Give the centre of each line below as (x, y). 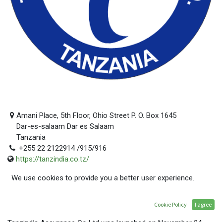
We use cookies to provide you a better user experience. (103, 178)
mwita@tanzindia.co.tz (56, 170)
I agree (203, 204)
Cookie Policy (170, 204)
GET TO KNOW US (52, 207)
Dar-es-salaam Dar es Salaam (65, 127)
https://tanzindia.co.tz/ (53, 159)
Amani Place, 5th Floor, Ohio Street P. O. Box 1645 (97, 116)
